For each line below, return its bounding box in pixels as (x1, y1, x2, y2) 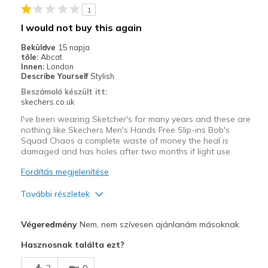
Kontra (20, 211, 50, 222)
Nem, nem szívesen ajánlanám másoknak (77, 219, 239, 230)
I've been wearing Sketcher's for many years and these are (20, 114, 251, 125)
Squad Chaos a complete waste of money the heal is (20, 135, 229, 147)
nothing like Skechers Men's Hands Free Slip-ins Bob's (20, 124, 230, 136)
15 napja (57, 42, 90, 53)
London (46, 62, 74, 72)
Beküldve (20, 42, 58, 53)
